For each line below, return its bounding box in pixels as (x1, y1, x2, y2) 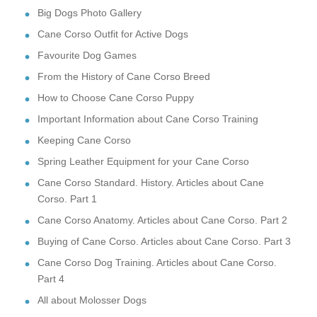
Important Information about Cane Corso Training (38, 113, 258, 125)
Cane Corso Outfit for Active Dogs (38, 28, 188, 40)
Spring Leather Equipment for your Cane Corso (38, 155, 249, 167)
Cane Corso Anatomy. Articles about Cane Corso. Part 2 (38, 214, 287, 226)
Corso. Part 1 (38, 192, 97, 204)
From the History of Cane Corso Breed (38, 70, 210, 82)
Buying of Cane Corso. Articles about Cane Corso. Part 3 (38, 235, 291, 247)
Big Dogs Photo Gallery (38, 6, 142, 18)
